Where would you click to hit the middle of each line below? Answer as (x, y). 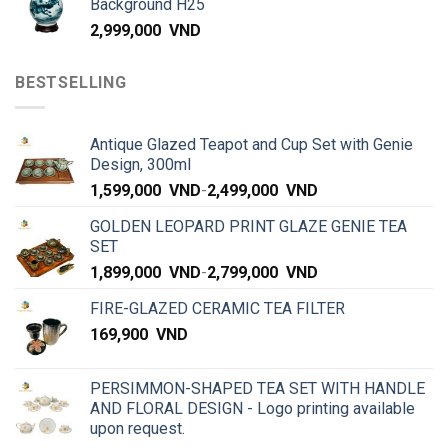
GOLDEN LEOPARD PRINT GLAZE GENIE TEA (248, 226)
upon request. (137, 428)
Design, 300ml (140, 164)
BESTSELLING (71, 83)
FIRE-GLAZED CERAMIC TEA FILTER (217, 308)
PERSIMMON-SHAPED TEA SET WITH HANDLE (257, 388)
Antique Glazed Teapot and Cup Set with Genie (251, 144)
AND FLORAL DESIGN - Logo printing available (252, 408)
